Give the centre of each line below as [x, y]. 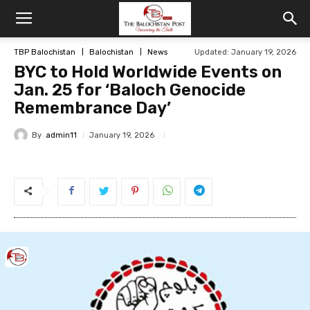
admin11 [61, 135]
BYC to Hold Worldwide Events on [148, 72]
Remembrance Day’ [92, 108]
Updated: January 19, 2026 [245, 52]
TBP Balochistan [45, 52]
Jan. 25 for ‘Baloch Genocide [130, 90]
